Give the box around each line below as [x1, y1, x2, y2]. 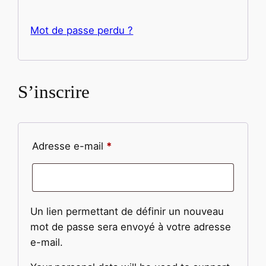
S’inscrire [18, 81, 90, 102]
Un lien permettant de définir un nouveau [30, 205, 224, 217]
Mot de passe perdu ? [30, 24, 134, 37]
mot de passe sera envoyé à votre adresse [30, 220, 232, 233]
